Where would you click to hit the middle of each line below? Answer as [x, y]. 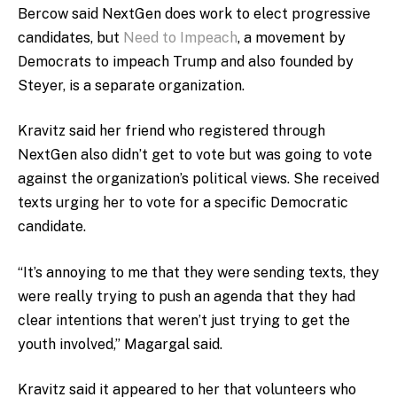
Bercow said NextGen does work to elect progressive [194, 13]
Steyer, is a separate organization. [131, 85]
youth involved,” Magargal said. [120, 344]
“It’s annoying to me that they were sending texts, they [198, 272]
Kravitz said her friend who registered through [171, 131]
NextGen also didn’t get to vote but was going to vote [195, 155]
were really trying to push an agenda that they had [187, 296]
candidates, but [70, 37]
